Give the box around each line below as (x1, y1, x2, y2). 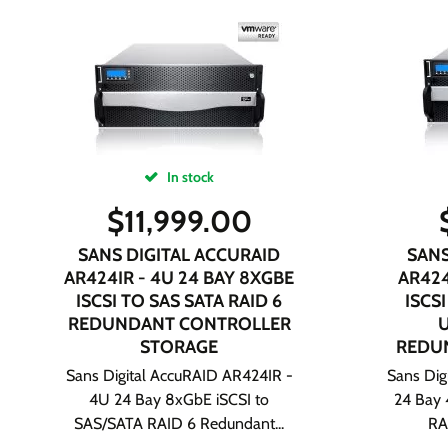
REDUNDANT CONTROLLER (67, 313, 291, 335)
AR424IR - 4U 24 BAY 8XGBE (64, 267, 295, 289)
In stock (164, 168, 215, 186)
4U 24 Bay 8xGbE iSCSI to (89, 390, 270, 409)
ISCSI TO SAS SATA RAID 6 (76, 290, 283, 312)
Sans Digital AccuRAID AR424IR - (65, 366, 293, 385)
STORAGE (140, 336, 219, 358)
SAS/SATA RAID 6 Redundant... (74, 414, 285, 433)
